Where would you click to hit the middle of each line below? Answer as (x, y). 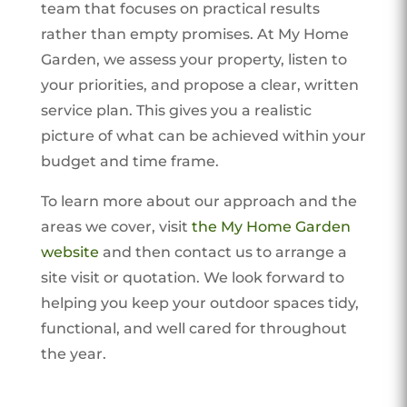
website (69, 252)
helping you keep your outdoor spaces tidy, (199, 303)
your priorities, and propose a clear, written (199, 84)
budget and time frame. (129, 161)
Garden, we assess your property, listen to (194, 59)
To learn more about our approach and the (199, 201)
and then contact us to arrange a (223, 252)
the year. (73, 353)
